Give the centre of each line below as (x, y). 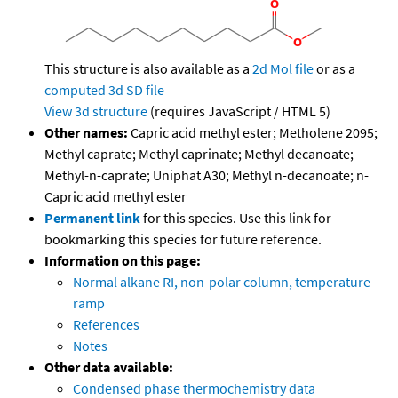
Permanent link (92, 218)
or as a (334, 69)
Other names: (86, 133)
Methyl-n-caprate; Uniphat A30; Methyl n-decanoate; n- (207, 175)
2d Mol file (283, 69)
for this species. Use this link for (237, 218)
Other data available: (109, 367)
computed (75, 90)
